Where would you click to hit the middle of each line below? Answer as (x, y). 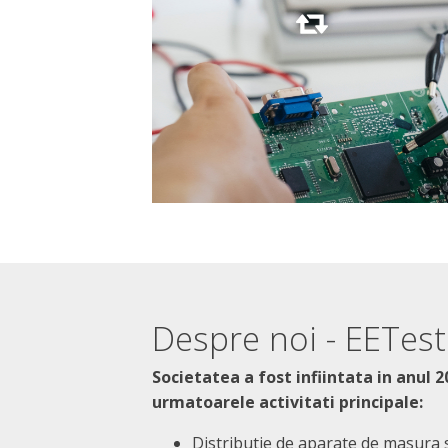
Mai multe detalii (312, 54)
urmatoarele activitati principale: (287, 402)
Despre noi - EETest (299, 339)
